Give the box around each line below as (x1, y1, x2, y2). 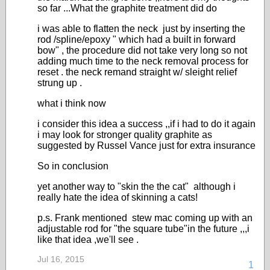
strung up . (37, 78, 82, 88)
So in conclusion (37, 161, 111, 171)
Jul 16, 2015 (37, 254, 84, 264)
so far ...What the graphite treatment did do (37, 3, 217, 13)
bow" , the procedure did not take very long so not (37, 45, 247, 55)
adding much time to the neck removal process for (37, 56, 248, 66)
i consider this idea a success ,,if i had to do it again (37, 119, 256, 129)
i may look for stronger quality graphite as (37, 130, 212, 140)
